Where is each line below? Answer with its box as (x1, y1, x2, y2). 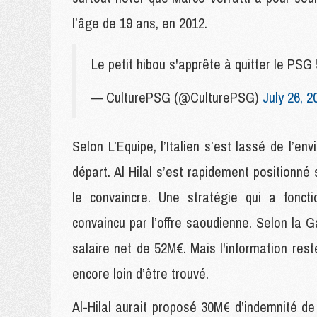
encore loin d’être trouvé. (72, 264, 209, 283)
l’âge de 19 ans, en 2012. (72, 13, 211, 33)
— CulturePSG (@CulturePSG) (91, 88, 263, 107)
